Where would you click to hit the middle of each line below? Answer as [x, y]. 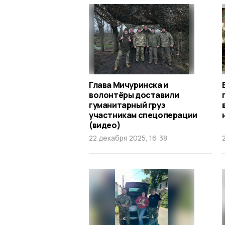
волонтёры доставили [134, 95]
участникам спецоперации [143, 115]
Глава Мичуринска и [129, 85]
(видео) [105, 125]
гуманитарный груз [127, 105]
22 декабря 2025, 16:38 [128, 138]
